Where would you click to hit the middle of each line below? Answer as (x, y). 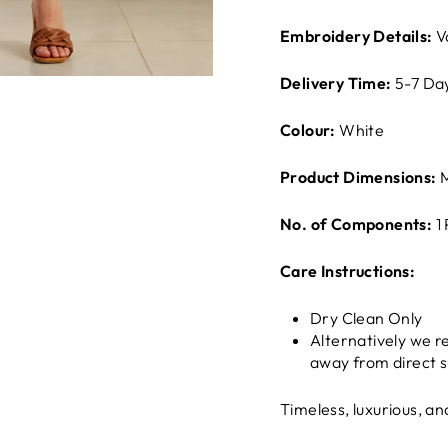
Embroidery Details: (358, 36)
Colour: (308, 130)
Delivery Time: (336, 83)
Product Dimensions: (360, 177)
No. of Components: (358, 224)
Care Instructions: (349, 271)
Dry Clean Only (366, 318)
